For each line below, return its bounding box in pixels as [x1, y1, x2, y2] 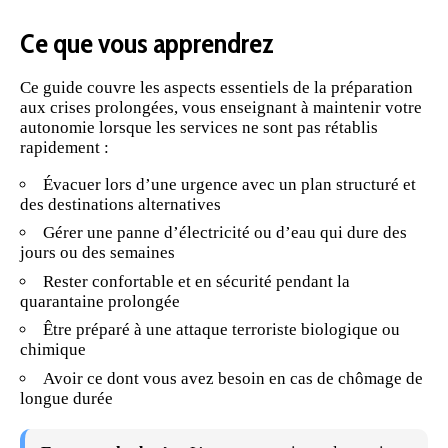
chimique [20, 340, 86, 360]
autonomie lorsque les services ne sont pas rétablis [20, 117, 378, 137]
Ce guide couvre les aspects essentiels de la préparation [20, 77, 413, 97]
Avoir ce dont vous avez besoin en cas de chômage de [43, 368, 423, 388]
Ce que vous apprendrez [20, 25, 274, 60]
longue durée [20, 388, 113, 408]
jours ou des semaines [20, 243, 175, 263]
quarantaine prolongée [20, 291, 180, 311]
